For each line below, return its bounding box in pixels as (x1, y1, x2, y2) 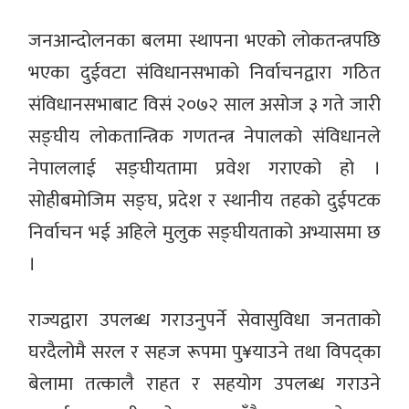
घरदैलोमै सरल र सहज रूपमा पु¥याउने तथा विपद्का (28, 335, 381, 368)
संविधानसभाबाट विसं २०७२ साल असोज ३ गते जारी (28, 88, 381, 121)
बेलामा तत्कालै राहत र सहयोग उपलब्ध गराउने (28, 367, 381, 400)
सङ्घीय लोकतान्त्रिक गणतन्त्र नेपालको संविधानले (28, 120, 381, 152)
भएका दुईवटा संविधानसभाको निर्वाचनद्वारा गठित (28, 56, 381, 89)
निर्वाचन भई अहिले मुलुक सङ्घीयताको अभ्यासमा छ (28, 215, 381, 248)
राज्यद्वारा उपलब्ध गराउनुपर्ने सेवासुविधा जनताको (28, 303, 381, 336)
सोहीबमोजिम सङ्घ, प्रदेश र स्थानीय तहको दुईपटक (28, 184, 381, 216)
